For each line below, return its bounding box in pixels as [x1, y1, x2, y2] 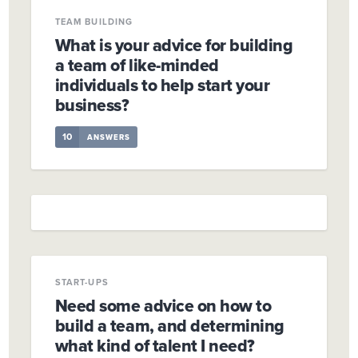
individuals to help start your [54, 73, 270, 99]
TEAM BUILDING [54, 14, 133, 28]
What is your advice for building [54, 33, 293, 59]
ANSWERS [87, 131, 130, 143]
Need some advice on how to [54, 292, 272, 319]
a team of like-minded [54, 53, 219, 79]
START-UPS [54, 275, 109, 288]
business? [54, 93, 129, 119]
